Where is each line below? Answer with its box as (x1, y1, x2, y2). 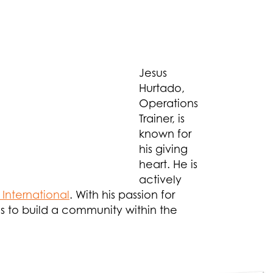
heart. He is (139, 157, 197, 171)
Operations (139, 96, 198, 110)
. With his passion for (69, 188, 175, 202)
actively (139, 172, 182, 186)
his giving (139, 142, 188, 156)
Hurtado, (139, 81, 185, 95)
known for (139, 127, 191, 141)
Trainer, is (139, 112, 185, 126)
